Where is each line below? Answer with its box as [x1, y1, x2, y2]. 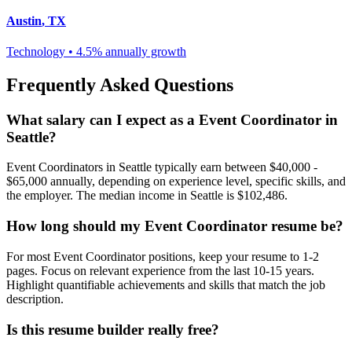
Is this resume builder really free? [6, 321, 219, 338]
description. [6, 291, 64, 306]
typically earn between [152, 160, 266, 174]
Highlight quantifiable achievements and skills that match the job [6, 277, 325, 291]
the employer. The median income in [6, 189, 187, 203]
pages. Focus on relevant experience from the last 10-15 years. [6, 263, 314, 277]
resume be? [267, 218, 343, 235]
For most [6, 249, 53, 263]
